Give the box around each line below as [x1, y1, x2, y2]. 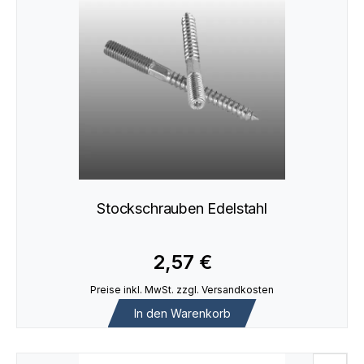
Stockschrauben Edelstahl [97, 200, 267, 218]
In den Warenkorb [133, 305, 231, 320]
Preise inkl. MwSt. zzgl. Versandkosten [90, 283, 274, 296]
